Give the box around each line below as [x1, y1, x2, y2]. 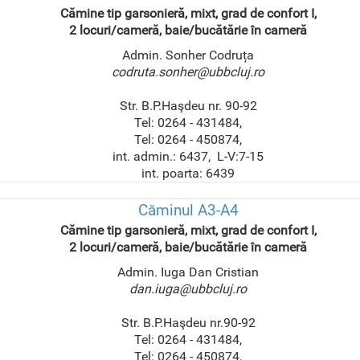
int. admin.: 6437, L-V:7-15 [112, 149, 264, 165]
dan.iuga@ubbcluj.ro [129, 281, 247, 297]
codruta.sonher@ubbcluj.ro [112, 64, 265, 80]
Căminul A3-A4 [137, 201, 239, 220]
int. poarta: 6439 [141, 166, 235, 182]
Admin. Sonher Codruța [122, 47, 255, 63]
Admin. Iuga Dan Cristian [117, 264, 260, 280]
